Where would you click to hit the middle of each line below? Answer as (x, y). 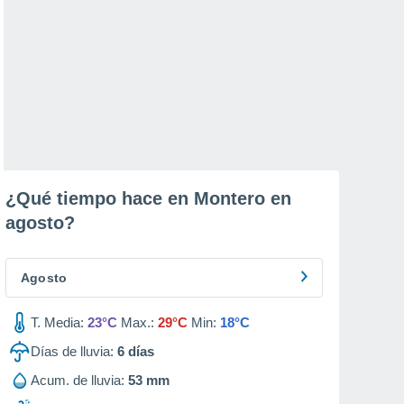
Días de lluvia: (72, 351)
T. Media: (57, 322)
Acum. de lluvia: (78, 380)
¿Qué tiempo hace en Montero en (148, 198)
